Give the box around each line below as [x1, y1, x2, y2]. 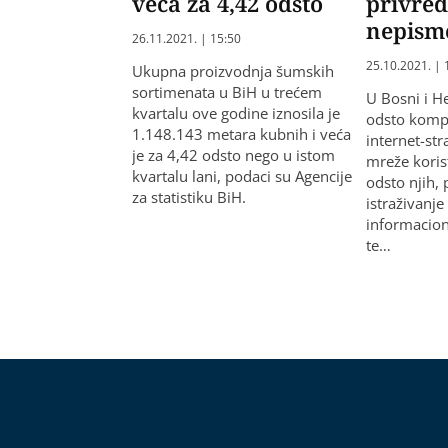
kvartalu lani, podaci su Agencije [132, 166, 352, 187]
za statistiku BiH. [132, 187, 246, 208]
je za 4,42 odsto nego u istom [132, 145, 335, 166]
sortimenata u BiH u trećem [132, 82, 322, 103]
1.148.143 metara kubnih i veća [132, 124, 351, 145]
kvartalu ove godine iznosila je [132, 103, 340, 124]
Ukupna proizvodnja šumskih [132, 61, 334, 82]
